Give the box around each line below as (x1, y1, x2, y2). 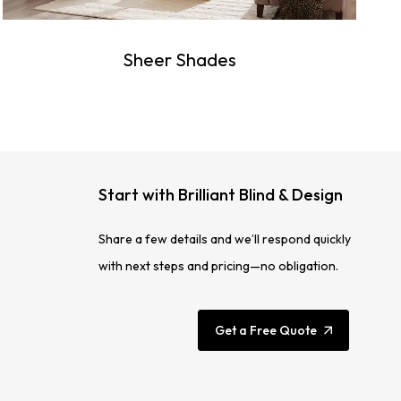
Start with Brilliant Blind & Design (98, 184, 343, 206)
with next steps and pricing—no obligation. (98, 258, 338, 275)
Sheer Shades (123, 48, 237, 72)
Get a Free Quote (215, 322, 317, 339)
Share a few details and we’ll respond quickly (98, 231, 351, 248)
